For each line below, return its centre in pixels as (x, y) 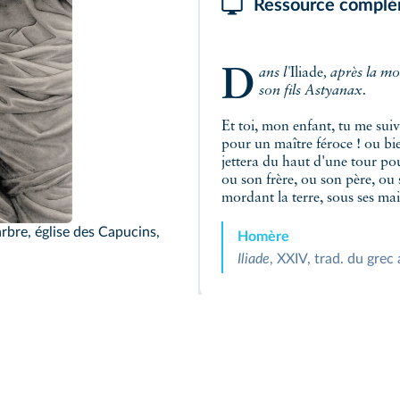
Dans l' (274, 73)
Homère (263, 237)
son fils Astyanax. (312, 91)
